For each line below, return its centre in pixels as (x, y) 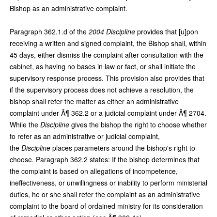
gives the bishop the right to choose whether (138, 124)
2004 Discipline (112, 31)
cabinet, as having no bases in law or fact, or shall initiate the (103, 66)
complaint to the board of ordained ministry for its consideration (106, 206)
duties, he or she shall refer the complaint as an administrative (105, 194)
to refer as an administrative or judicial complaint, (85, 136)
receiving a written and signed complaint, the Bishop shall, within (108, 43)
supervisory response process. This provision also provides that (107, 78)
